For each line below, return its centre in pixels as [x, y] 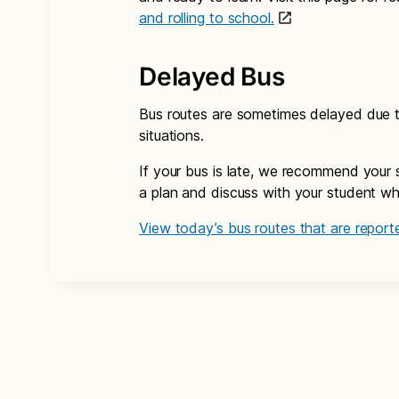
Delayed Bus [212, 77]
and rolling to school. [207, 18]
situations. [171, 135]
